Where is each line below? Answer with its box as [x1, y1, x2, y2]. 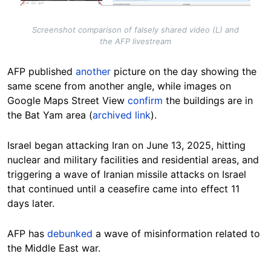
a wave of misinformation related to [93, 227, 260, 240]
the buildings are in [163, 94, 253, 106]
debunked [47, 227, 93, 240]
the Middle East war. [7, 241, 103, 254]
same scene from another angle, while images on [7, 79, 231, 92]
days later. [7, 197, 54, 209]
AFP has [7, 227, 47, 240]
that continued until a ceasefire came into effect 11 [7, 182, 240, 195]
